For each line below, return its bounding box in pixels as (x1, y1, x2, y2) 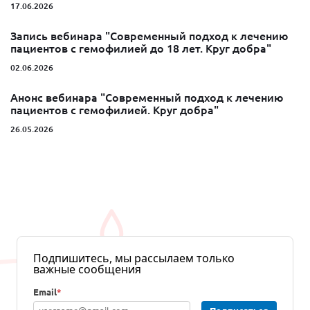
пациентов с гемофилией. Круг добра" (10, 104, 219, 117)
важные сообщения (33, 262, 141, 277)
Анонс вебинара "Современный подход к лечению (10, 91, 283, 104)
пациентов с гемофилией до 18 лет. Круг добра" (10, 42, 271, 55)
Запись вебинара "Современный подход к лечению (10, 30, 288, 43)
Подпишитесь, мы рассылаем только (33, 250, 235, 266)
